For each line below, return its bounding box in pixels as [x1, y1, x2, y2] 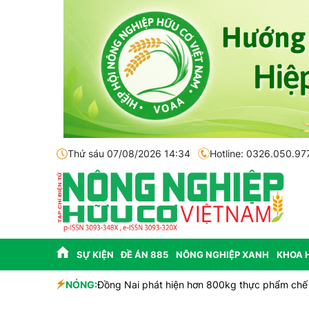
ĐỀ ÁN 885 [121, 249, 169, 260]
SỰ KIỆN [76, 249, 114, 260]
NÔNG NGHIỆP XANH [175, 249, 269, 260]
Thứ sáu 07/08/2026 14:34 [68, 148, 190, 159]
